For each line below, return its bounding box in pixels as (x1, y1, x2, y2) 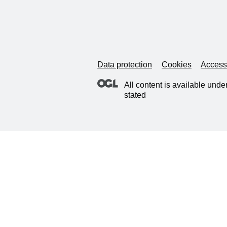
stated (124, 90, 146, 99)
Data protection (97, 60, 152, 69)
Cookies (162, 60, 192, 69)
